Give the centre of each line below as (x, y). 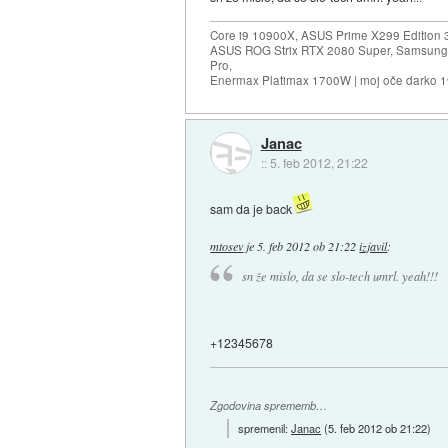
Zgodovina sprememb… (269, 405)
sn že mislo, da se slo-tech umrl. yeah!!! (339, 275)
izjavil (373, 245)
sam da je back (251, 208)
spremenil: (265, 428)
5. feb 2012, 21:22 (318, 162)
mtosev (227, 245)
